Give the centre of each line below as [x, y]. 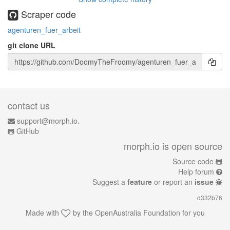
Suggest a [110, 182]
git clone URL [32, 45]
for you [192, 213]
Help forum [196, 171]
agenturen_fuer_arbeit [44, 30]
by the [83, 213]
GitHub [28, 131]
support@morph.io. [48, 121]
